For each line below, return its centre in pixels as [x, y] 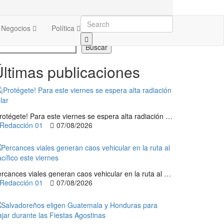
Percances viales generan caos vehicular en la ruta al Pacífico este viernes [167, 173]
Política [64, 28]
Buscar [96, 47]
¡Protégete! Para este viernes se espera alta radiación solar [169, 116]
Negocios [17, 28]
